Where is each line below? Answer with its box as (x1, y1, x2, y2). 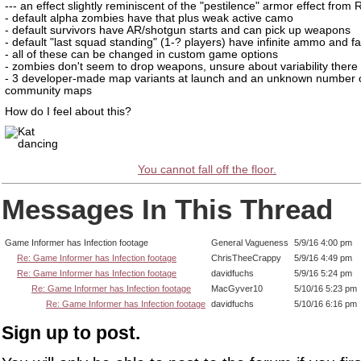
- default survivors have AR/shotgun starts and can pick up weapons (5, 23, 351, 36)
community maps (5, 84, 92, 97)
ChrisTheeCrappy (211, 253, 281, 263)
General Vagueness (211, 238, 288, 248)
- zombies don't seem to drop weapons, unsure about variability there (5, 60, 358, 73)
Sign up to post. (2, 322, 140, 344)
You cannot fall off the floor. (138, 164, 276, 176)
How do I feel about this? (5, 105, 131, 118)
